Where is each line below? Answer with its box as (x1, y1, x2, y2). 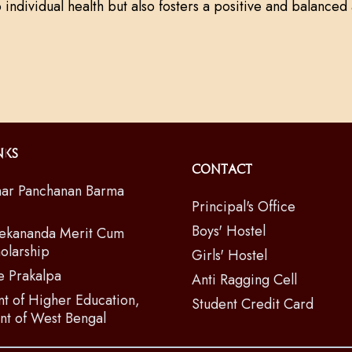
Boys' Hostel (192, 221, 266, 241)
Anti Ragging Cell (192, 269, 297, 290)
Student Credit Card (192, 294, 313, 314)
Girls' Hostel (192, 245, 267, 266)
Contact (192, 162, 252, 178)
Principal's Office (192, 196, 295, 217)
